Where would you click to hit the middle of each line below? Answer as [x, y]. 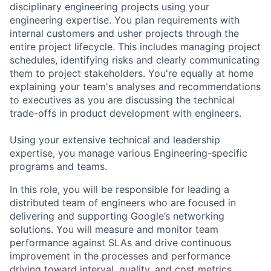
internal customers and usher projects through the [124, 33]
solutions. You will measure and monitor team [114, 229]
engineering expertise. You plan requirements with [125, 20]
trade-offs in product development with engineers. [126, 113]
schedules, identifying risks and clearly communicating [135, 60]
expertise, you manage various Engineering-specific [129, 153]
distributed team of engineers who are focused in [123, 202]
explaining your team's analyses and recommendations [135, 86]
